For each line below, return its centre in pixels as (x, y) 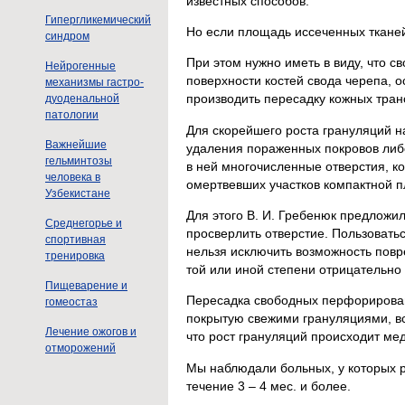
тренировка (75, 256)
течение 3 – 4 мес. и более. (268, 386)
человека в (73, 177)
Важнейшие (76, 145)
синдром (67, 36)
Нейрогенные (80, 66)
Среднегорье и (84, 223)
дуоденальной (82, 99)
